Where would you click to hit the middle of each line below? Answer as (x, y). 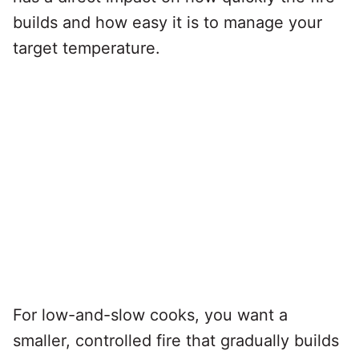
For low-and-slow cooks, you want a (150, 315)
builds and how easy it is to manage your (167, 23)
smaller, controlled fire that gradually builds (176, 341)
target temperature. (87, 48)
